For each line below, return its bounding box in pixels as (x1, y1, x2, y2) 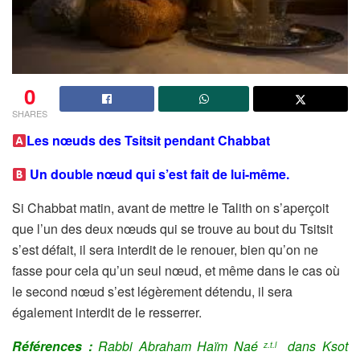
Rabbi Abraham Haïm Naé (92, 336, 258, 355)
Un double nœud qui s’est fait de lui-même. (27, 164, 290, 183)
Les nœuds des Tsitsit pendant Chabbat (27, 130, 271, 149)
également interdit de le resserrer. (12, 302, 202, 321)
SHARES (12, 106, 47, 120)
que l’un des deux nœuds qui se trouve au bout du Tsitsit (12, 219, 333, 238)
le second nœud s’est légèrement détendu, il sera (12, 281, 292, 301)
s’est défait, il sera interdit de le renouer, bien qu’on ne (12, 239, 318, 259)
